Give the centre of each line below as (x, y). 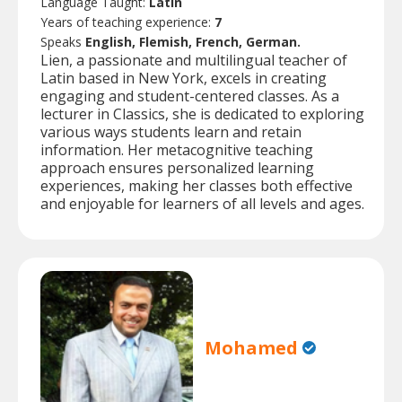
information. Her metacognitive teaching (177, 150)
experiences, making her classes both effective (197, 186)
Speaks (63, 42)
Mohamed (252, 347)
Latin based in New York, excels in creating (184, 79)
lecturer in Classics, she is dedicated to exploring (202, 114)
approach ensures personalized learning (177, 168)
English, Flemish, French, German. (193, 42)
